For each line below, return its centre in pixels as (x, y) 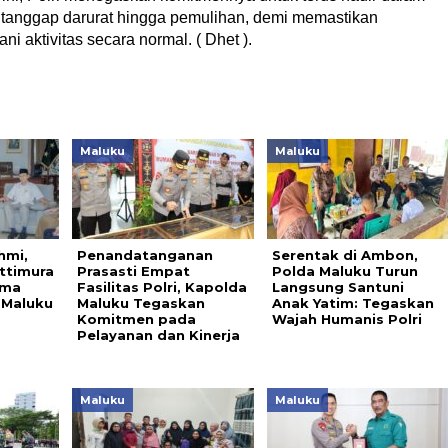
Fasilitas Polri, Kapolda (161, 287)
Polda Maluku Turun (344, 271)
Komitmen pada (136, 319)
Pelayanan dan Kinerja (158, 335)
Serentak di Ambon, (344, 255)
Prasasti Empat (133, 271)
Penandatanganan (144, 255)
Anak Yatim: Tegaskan (352, 303)
